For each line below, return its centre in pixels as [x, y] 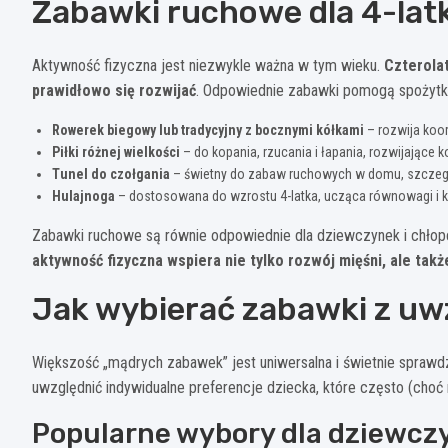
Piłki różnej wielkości [116, 151]
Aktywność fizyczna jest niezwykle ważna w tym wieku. [208, 65]
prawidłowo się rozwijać [114, 90]
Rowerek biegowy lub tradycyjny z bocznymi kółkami [208, 129]
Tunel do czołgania [111, 173]
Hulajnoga [83, 195]
